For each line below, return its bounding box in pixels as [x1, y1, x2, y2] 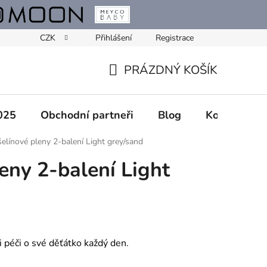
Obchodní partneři [41, 108, 133, 122]
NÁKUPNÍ [108, 76, 162, 92]
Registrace [156, 32, 194, 44]
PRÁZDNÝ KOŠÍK [124, 62, 218, 78]
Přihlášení [95, 32, 132, 44]
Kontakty [206, 108, 251, 122]
